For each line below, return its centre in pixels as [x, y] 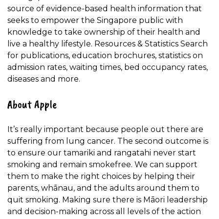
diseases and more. [44, 79]
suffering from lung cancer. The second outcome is [108, 141]
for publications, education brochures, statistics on [105, 55]
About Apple [32, 104]
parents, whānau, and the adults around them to [103, 188]
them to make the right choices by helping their [101, 176]
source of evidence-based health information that [105, 8]
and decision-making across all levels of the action [104, 211]
